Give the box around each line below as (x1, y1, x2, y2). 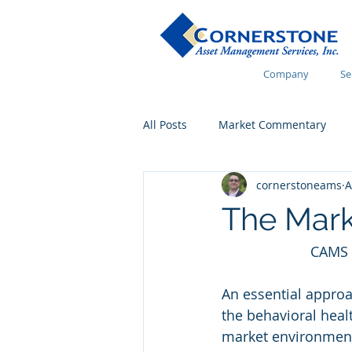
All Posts (143, 116, 187, 132)
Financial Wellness (174, 179, 272, 195)
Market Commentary (218, 116, 326, 132)
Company (263, 67, 309, 81)
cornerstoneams (256, 177, 342, 192)
